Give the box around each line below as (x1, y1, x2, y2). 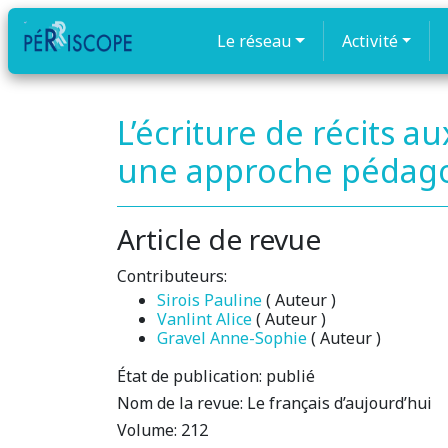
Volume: (117, 419, 181, 441)
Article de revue (117, 220, 321, 258)
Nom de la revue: (117, 392, 247, 414)
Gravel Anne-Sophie (157, 327, 307, 349)
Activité (341, 30, 398, 52)
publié (262, 365, 315, 387)
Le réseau (216, 30, 291, 52)
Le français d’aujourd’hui (247, 392, 432, 414)
